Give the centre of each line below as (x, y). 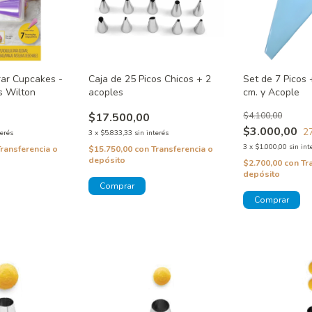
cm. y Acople (272, 93)
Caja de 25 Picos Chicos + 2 (149, 79)
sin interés (151, 133)
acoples (106, 93)
